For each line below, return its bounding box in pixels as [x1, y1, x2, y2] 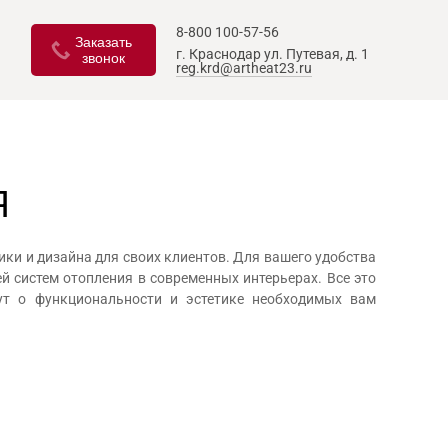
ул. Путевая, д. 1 [264, 46, 369, 62]
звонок [82, 50, 125, 66]
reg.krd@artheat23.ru [176, 60, 312, 76]
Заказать [75, 34, 132, 50]
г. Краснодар [176, 46, 264, 62]
